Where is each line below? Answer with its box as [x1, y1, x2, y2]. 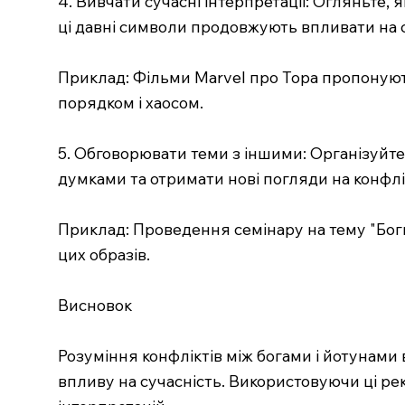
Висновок [58, 295, 132, 316]
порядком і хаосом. [58, 92, 203, 113]
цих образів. [58, 244, 150, 265]
